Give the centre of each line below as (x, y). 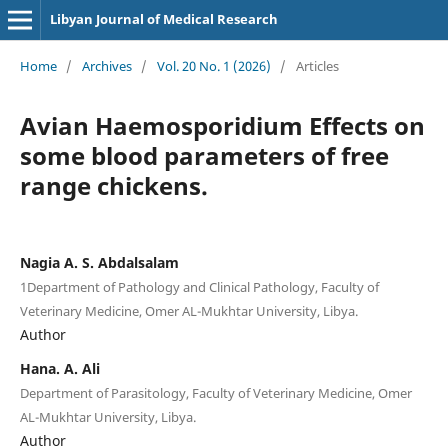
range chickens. (113, 185)
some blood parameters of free (204, 155)
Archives (106, 65)
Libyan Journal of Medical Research (163, 19)
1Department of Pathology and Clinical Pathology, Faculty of (199, 286)
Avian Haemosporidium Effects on (222, 125)
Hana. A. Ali (59, 368)
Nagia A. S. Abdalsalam (99, 262)
